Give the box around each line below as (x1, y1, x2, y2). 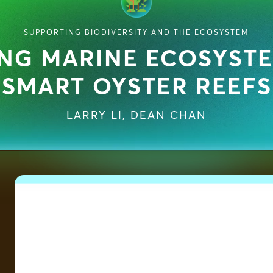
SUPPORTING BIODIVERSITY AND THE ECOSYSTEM (24, 29, 249, 37)
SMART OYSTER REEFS (1, 76, 272, 100)
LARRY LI (66, 110, 122, 122)
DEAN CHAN (130, 110, 207, 122)
